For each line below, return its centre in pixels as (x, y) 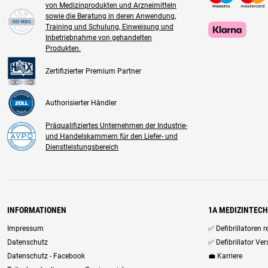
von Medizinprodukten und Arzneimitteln (111, 5)
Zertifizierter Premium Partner (93, 71)
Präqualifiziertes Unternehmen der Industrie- (116, 126)
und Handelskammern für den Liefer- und (112, 136)
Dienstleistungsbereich (82, 147)
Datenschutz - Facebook (46, 256)
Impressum (25, 229)
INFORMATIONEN (37, 210)
